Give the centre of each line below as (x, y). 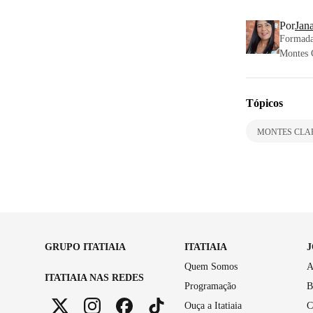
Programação (210, 286)
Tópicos (264, 103)
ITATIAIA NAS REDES (94, 277)
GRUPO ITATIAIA (85, 247)
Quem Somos (211, 266)
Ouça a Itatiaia (213, 305)
